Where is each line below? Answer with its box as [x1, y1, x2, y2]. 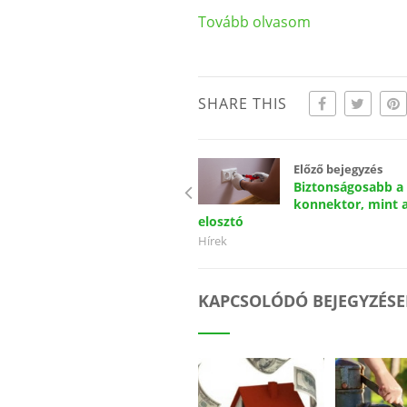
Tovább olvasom [197, 12, 311, 33]
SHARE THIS [197, 94, 287, 114]
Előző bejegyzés [293, 161, 382, 178]
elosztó [197, 213, 243, 231]
